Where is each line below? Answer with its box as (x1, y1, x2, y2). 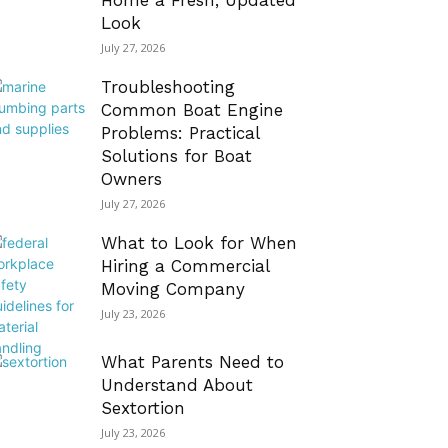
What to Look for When (101, 233, 297, 253)
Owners (101, 169, 162, 189)
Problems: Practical (101, 123, 259, 143)
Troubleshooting (101, 77, 235, 97)
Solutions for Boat (101, 146, 252, 166)
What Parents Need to (101, 352, 284, 372)
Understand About (101, 375, 253, 395)
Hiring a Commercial (101, 256, 269, 276)
